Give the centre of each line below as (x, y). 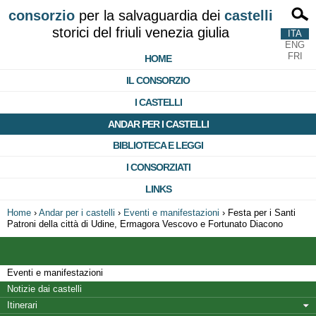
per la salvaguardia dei (149, 16)
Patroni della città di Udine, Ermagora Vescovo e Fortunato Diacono (145, 224)
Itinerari (22, 305)
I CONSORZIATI (158, 167)
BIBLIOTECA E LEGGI (158, 145)
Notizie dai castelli (44, 289)
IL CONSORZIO (158, 80)
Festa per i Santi (262, 213)
